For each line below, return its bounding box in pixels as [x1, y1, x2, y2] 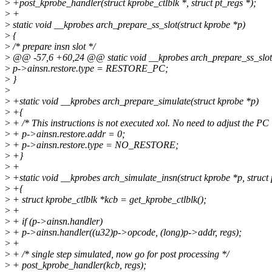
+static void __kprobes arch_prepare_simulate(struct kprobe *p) [10, 96, 259, 107]
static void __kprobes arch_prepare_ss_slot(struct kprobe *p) [10, 19, 245, 30]
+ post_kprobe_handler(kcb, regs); [10, 260, 146, 271]
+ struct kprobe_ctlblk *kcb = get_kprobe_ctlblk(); [10, 194, 206, 205]
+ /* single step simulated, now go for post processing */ [10, 249, 229, 260]
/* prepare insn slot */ [10, 41, 95, 52]
